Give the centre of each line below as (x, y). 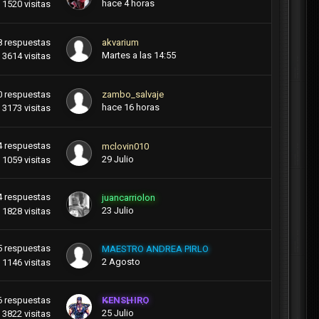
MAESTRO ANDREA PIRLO (156, 249)
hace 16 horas (131, 108)
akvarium (121, 43)
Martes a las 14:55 (139, 56)
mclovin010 (126, 146)
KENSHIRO (126, 300)
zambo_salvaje (133, 95)
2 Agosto (121, 261)
